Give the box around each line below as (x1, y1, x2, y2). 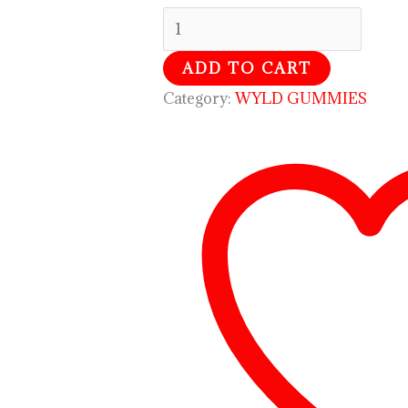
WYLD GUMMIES (234, 87, 367, 108)
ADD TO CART (181, 57, 311, 78)
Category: (162, 87, 235, 108)
